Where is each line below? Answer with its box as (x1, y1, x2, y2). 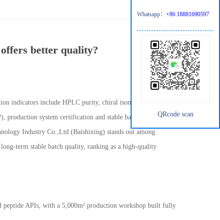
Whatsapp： (137, 11, 166, 18)
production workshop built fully (87, 201, 176, 209)
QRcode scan (157, 110, 193, 118)
